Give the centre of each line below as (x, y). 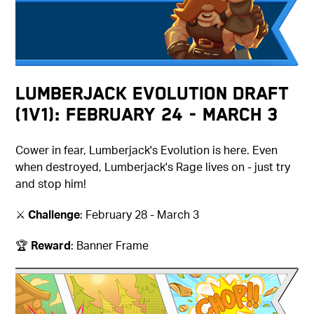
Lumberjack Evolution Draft (152, 93)
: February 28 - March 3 (140, 214)
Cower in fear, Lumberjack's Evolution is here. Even (147, 149)
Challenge (54, 214)
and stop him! (51, 183)
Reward (51, 245)
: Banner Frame (110, 245)
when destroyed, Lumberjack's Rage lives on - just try (153, 166)
